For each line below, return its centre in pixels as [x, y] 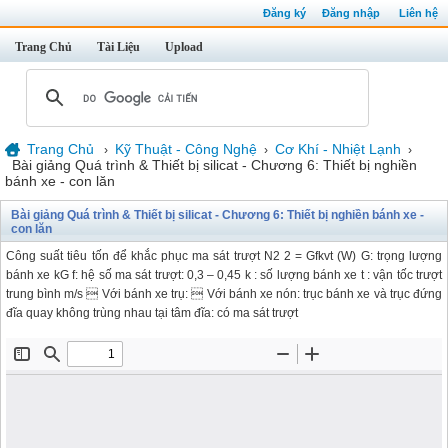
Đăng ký [284, 13]
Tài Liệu [118, 47]
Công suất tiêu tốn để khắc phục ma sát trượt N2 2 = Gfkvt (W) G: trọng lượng [224, 256]
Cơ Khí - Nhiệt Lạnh [338, 149]
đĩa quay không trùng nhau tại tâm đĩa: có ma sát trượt [152, 313]
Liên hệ [418, 13]
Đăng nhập [351, 13]
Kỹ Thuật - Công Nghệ [186, 149]
